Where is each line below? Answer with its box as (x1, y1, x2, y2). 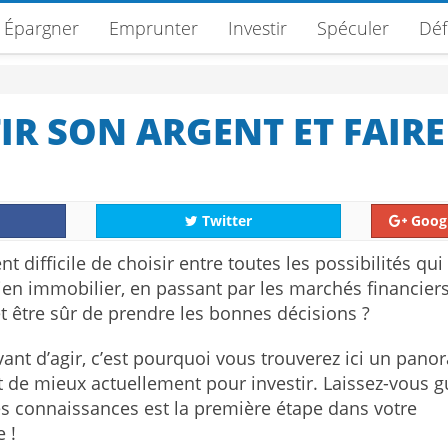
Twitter (197, 211, 252, 230)
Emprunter (109, 16, 198, 40)
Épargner (4, 16, 79, 40)
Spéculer (317, 16, 389, 40)
